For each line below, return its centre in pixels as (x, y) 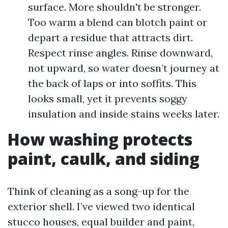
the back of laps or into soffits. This (112, 83)
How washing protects (100, 139)
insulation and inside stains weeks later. (124, 114)
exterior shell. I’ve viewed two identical (101, 206)
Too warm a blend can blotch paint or (118, 22)
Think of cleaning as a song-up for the (98, 191)
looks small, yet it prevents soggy (108, 98)
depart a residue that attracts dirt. (110, 37)
